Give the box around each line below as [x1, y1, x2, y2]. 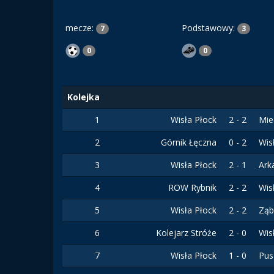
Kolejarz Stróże [156, 227, 217, 239]
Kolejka [67, 91, 100, 103]
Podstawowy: [182, 22, 237, 34]
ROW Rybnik [168, 182, 217, 193]
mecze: [65, 22, 96, 34]
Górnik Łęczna [161, 136, 217, 148]
